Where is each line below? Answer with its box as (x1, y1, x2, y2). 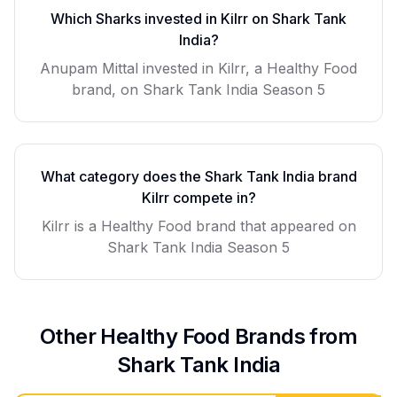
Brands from (230, 323, 358, 349)
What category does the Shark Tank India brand (40, 167, 357, 185)
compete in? (168, 189, 256, 206)
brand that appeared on (191, 217, 356, 235)
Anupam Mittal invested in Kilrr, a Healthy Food (40, 59, 357, 77)
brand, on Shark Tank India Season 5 (72, 81, 325, 98)
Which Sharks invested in (51, 10, 221, 27)
